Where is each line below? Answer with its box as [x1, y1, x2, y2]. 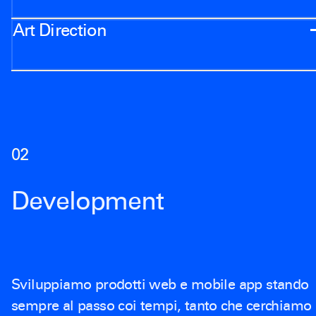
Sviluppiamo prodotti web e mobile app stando [11, 275, 309, 293]
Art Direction [13, 20, 107, 41]
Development [11, 186, 164, 217]
